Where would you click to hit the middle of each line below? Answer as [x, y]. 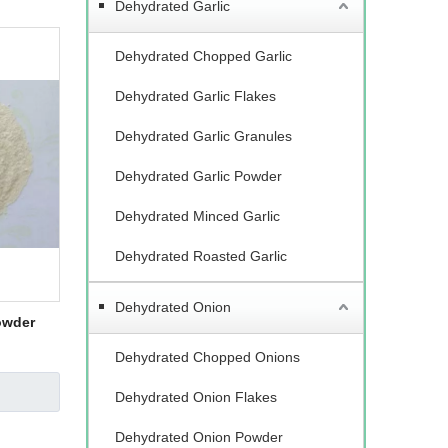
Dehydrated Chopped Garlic [203, 56]
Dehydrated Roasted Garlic [201, 256]
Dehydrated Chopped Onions [207, 357]
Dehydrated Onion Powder [199, 437]
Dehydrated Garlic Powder [198, 176]
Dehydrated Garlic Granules [203, 136]
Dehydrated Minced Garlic [197, 216]
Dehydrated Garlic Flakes [195, 96]
